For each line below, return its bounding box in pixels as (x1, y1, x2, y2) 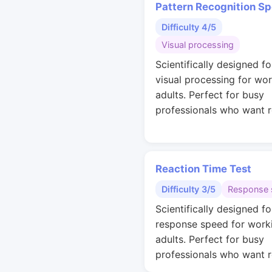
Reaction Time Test (155, 163, 251, 175)
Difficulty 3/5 (161, 184, 216, 194)
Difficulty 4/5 (161, 22, 216, 32)
